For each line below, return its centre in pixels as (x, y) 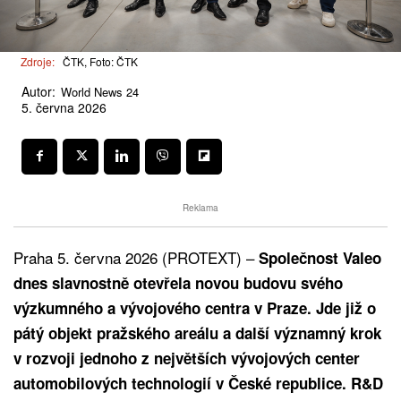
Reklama (200, 207)
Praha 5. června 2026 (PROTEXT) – (136, 257)
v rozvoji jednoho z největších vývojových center (187, 358)
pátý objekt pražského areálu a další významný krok (197, 333)
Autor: (38, 91)
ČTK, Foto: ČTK (100, 62)
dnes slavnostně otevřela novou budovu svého (178, 282)
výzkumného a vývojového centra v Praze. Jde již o (195, 307)
